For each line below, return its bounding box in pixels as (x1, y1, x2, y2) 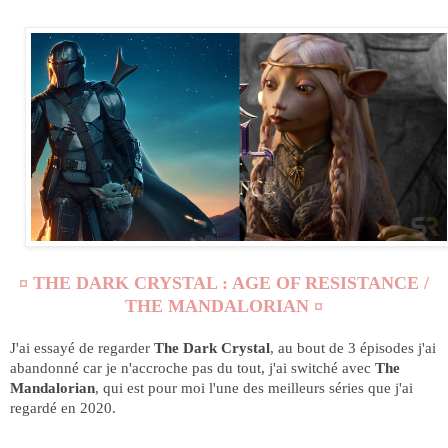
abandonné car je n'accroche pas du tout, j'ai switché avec (10, 359, 375, 377)
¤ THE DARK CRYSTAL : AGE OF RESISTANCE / (19, 273, 429, 294)
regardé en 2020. (10, 399, 116, 417)
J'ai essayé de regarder (10, 339, 154, 357)
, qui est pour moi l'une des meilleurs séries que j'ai (95, 379, 413, 397)
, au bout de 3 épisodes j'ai (270, 339, 436, 357)
